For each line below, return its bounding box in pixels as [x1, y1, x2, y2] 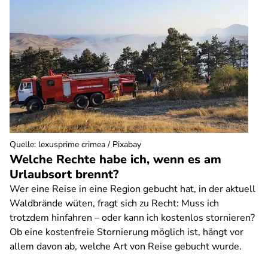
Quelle [10, 139, 34, 150]
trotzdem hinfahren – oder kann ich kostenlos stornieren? [10, 211, 255, 224]
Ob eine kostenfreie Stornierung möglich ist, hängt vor [10, 226, 243, 239]
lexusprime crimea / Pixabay [38, 139, 141, 150]
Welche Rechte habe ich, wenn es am [10, 151, 221, 167]
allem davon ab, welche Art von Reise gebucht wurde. [10, 240, 242, 253]
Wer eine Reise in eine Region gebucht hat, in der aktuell [10, 182, 255, 196]
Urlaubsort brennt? [10, 166, 118, 182]
